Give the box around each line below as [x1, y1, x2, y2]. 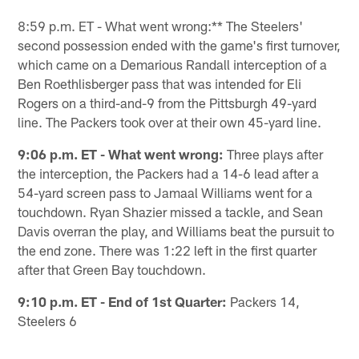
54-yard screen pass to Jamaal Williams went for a [18, 184, 313, 200]
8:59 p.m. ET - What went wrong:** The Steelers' [18, 17, 304, 34]
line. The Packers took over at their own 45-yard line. [18, 113, 322, 130]
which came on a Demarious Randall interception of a [18, 55, 328, 72]
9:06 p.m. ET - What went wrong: [18, 145, 224, 162]
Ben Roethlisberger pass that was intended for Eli [18, 75, 302, 91]
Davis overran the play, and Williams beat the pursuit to [18, 222, 335, 239]
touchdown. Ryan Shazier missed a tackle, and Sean [18, 203, 324, 220]
